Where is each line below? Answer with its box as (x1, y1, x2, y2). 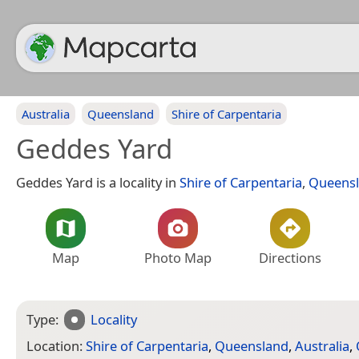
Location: (26, 336, 86, 355)
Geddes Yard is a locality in (16, 173, 179, 192)
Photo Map (144, 248, 212, 267)
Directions (259, 248, 321, 267)
